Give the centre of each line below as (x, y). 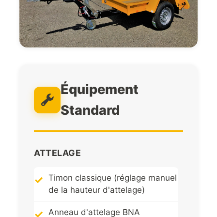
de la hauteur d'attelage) (97, 190)
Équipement (100, 90)
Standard (90, 110)
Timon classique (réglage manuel (113, 178)
